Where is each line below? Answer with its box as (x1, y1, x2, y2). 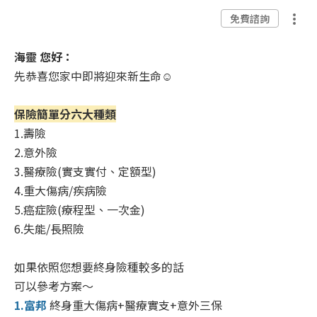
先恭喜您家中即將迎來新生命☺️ (14, 67, 173, 84)
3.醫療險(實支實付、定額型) (14, 162, 156, 180)
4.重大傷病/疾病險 (14, 181, 107, 199)
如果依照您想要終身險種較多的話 (14, 258, 184, 275)
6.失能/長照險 (14, 219, 84, 237)
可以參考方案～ (14, 277, 93, 294)
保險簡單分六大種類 (14, 105, 116, 122)
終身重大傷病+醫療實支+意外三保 (50, 296, 222, 313)
